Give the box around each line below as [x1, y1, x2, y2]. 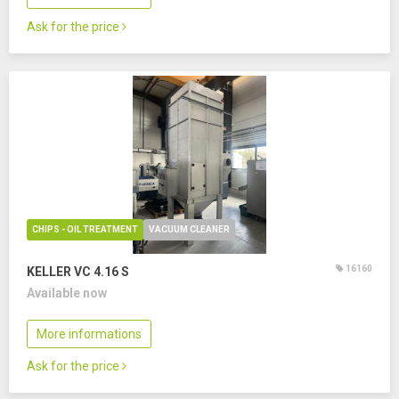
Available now [27, 286, 107, 300]
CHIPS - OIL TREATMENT [32, 224, 138, 234]
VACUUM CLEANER [149, 224, 230, 234]
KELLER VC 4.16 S [27, 265, 129, 279]
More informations [37, 327, 142, 341]
